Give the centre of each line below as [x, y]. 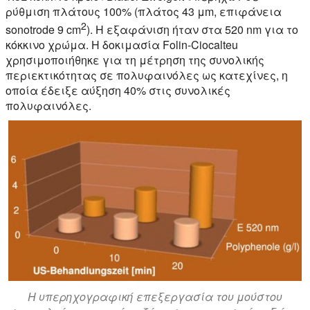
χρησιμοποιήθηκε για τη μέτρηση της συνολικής [135, 60]
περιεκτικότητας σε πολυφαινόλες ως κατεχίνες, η [147, 75]
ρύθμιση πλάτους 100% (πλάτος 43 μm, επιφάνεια [144, 11]
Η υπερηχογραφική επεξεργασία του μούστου [155, 296]
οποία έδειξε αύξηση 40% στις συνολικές [118, 91]
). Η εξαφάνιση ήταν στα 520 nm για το [192, 30]
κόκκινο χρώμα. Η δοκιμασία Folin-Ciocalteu [122, 45]
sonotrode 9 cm [43, 30]
